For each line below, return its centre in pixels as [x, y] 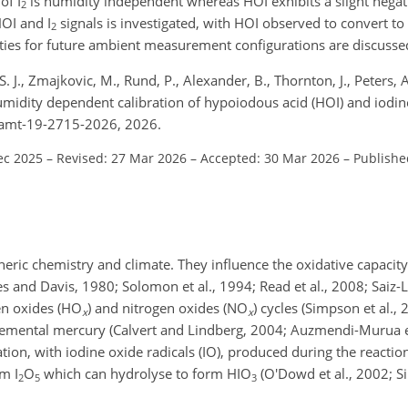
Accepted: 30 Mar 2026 [270, 158]
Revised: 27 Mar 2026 [122, 158]
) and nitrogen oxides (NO [168, 308]
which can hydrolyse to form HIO [146, 373]
